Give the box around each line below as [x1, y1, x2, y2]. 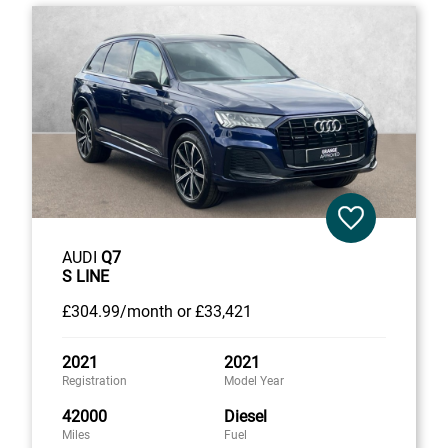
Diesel [224, 406, 267, 426]
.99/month [98, 301, 173, 321]
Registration [62, 373, 127, 388]
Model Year [224, 373, 284, 388]
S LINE [62, 266, 109, 286]
